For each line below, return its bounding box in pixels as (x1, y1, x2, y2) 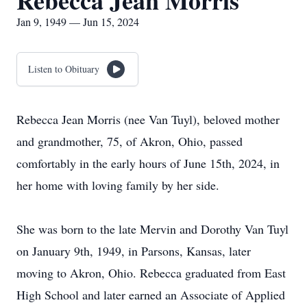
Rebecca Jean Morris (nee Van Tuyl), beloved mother (16, 111, 280, 127)
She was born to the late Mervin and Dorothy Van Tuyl (16, 221, 288, 237)
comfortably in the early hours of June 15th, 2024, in (16, 155, 280, 171)
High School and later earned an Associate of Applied (16, 286, 285, 303)
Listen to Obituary (28, 62, 99, 75)
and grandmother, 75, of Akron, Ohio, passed (16, 133, 243, 149)
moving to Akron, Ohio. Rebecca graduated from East (16, 265, 286, 281)
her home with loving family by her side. (16, 177, 219, 193)
